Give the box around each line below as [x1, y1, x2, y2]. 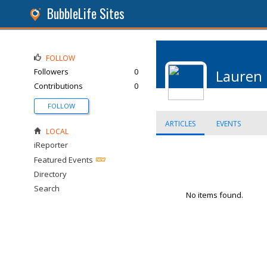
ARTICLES [165, 119, 195, 129]
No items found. [186, 190, 243, 200]
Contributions [34, 80, 83, 91]
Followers [34, 66, 69, 77]
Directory [34, 169, 67, 179]
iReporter [34, 139, 68, 150]
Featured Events [34, 154, 93, 165]
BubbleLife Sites [47, 4, 125, 23]
